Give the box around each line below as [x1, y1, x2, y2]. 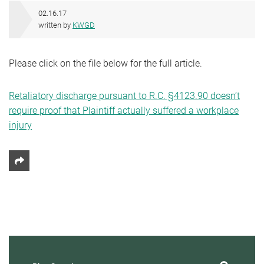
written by [38, 21, 72, 29]
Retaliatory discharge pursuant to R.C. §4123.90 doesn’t [9, 90, 240, 101]
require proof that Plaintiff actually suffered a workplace [9, 105, 239, 116]
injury [9, 120, 32, 131]
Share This [18, 161, 64, 173]
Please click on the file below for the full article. [9, 58, 202, 69]
